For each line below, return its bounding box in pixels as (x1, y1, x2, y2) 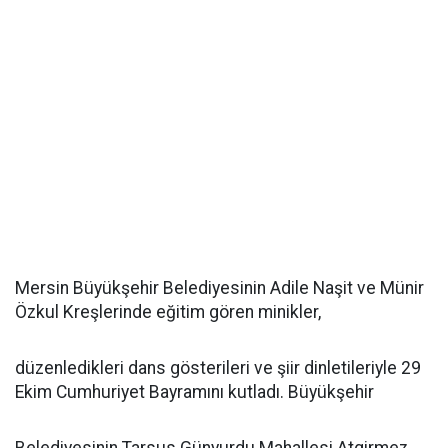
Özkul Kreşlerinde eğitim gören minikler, (15, 302, 321, 322)
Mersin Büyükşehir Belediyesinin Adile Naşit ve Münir (15, 278, 424, 298)
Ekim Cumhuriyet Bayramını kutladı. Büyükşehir (15, 382, 374, 402)
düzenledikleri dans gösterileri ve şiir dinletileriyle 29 (15, 358, 421, 378)
